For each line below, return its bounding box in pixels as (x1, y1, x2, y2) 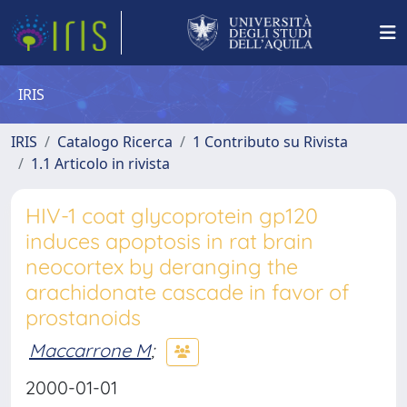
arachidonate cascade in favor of (25, 279, 349, 305)
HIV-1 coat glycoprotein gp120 (25, 203, 318, 229)
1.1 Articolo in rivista (31, 154, 170, 174)
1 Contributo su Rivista (193, 132, 348, 152)
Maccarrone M (29, 338, 151, 362)
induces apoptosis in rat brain (25, 228, 313, 254)
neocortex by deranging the (25, 253, 298, 280)
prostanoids (25, 304, 141, 331)
